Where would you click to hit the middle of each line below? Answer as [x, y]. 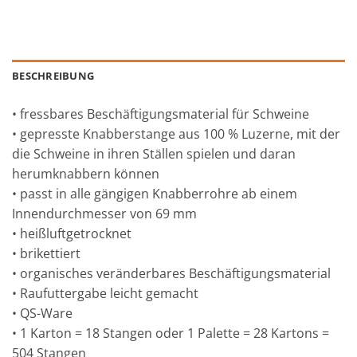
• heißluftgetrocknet [72, 234]
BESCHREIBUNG [53, 76]
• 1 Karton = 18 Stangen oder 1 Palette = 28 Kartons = [171, 333]
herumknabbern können [86, 174]
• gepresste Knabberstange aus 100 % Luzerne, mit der [176, 134]
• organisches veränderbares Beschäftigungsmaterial [171, 274]
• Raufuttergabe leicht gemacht [105, 294]
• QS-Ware [42, 314]
